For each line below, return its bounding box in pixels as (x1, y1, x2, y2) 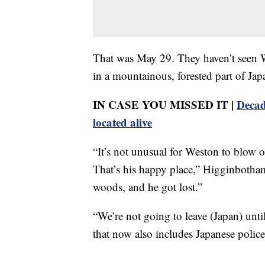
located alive (93, 114, 152, 130)
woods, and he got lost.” (93, 179, 202, 194)
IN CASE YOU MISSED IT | (93, 96, 237, 112)
